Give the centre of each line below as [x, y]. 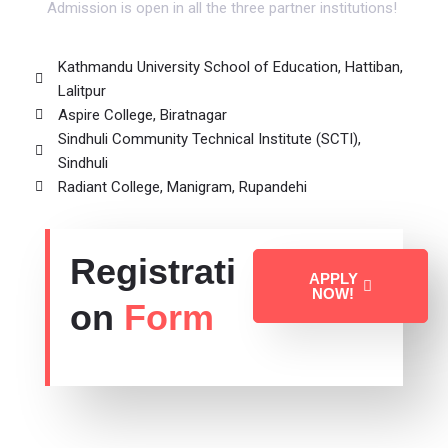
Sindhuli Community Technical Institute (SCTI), [209, 139]
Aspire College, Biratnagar [142, 115]
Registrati [153, 271]
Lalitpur [81, 91]
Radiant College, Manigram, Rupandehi [182, 187]
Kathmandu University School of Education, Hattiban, [230, 67]
